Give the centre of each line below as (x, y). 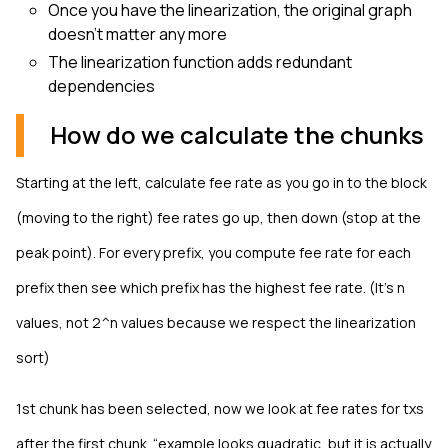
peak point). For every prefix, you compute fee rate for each (213, 252)
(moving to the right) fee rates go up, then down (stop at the (218, 217)
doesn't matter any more (137, 33)
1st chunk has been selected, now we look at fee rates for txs (220, 408)
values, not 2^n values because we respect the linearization (216, 322)
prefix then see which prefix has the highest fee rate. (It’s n (210, 287)
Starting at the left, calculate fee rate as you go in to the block (221, 182)
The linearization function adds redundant (200, 61)
